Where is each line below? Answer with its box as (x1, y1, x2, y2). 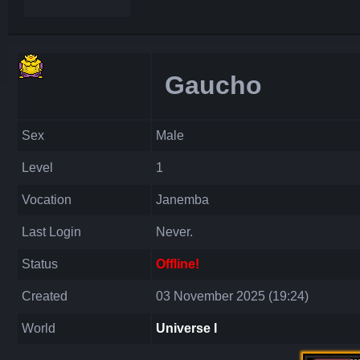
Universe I (156, 321, 217, 335)
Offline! (156, 257, 199, 271)
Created (22, 289, 67, 303)
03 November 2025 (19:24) (156, 289, 309, 303)
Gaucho (165, 71, 262, 100)
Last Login (22, 225, 81, 239)
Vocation (22, 193, 72, 207)
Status (22, 257, 58, 271)
